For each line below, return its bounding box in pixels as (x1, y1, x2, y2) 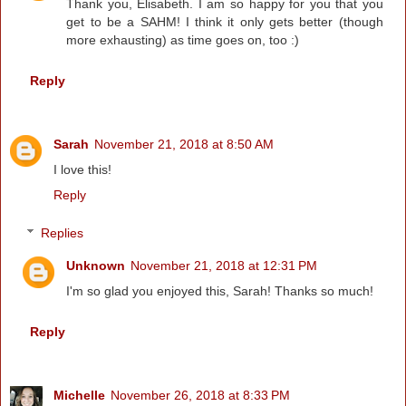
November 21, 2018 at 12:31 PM (130, 258, 318, 274)
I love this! (53, 162, 111, 178)
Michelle (53, 388, 105, 403)
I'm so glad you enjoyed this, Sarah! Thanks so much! (66, 284, 374, 299)
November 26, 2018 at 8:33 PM (111, 388, 290, 403)
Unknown (66, 258, 126, 274)
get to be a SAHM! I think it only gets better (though (66, 14, 383, 30)
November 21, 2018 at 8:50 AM (94, 137, 274, 152)
